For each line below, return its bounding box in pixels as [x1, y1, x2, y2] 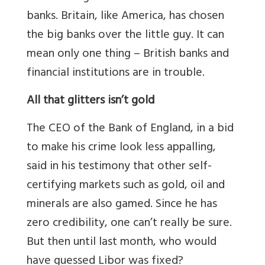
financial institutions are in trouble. [27, 63, 205, 85]
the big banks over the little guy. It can [27, 25, 224, 47]
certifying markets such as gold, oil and [27, 175, 225, 198]
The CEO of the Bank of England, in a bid [27, 118, 234, 141]
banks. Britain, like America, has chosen [27, 6, 224, 28]
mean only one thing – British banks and [27, 44, 229, 66]
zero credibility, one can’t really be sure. [27, 213, 232, 235]
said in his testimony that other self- [27, 156, 212, 179]
